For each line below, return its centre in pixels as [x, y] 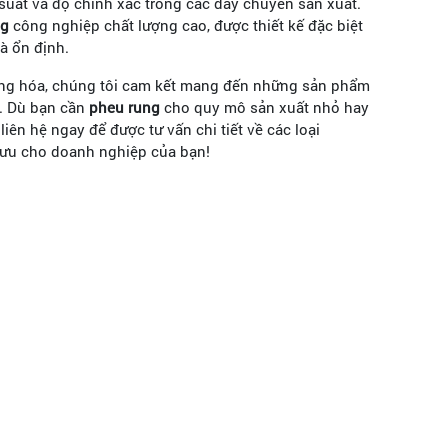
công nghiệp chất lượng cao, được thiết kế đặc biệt [186, 25]
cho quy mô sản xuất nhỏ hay [264, 107]
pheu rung [124, 107]
